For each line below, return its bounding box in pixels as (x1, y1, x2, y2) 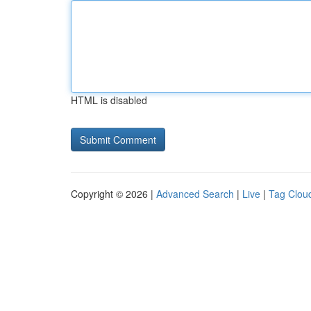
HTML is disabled (71, 93, 147, 107)
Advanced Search (156, 187, 234, 201)
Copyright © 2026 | (71, 187, 156, 201)
